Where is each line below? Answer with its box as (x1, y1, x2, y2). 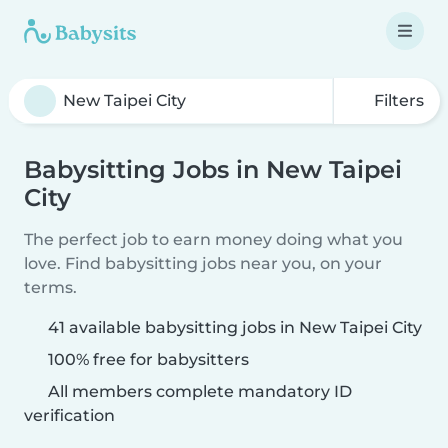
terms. (24, 278, 77, 297)
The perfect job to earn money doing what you (24, 230, 403, 249)
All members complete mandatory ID (44, 382, 352, 401)
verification (24, 406, 115, 425)
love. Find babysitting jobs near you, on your (24, 254, 382, 273)
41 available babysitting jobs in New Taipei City (48, 318, 422, 337)
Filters (370, 91, 424, 110)
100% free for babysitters (44, 350, 249, 369)
